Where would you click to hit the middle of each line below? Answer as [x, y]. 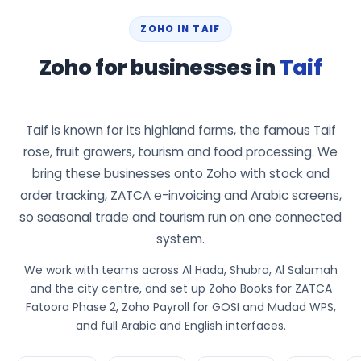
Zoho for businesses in [159, 67]
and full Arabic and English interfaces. [180, 325]
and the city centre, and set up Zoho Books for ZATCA [180, 288]
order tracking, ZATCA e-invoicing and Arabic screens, [180, 195]
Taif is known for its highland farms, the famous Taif [180, 130]
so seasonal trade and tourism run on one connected [180, 217]
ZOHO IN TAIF [180, 29]
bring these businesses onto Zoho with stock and [180, 173]
